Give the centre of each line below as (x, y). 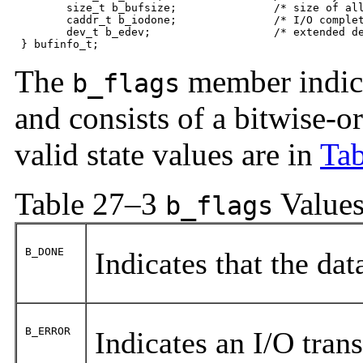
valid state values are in (167, 155)
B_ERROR (48, 331)
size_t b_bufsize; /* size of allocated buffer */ (41, 8)
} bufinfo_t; (57, 45)
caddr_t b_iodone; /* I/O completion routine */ (41, 20)
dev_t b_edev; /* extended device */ (41, 32)
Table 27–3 (90, 204)
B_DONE (45, 252)
